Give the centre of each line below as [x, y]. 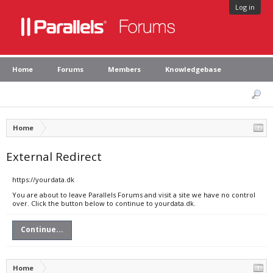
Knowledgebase [193, 69]
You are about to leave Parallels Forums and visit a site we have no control [134, 195]
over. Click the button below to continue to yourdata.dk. [104, 203]
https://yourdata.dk [43, 179]
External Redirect [54, 156]
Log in [245, 7]
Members [124, 69]
